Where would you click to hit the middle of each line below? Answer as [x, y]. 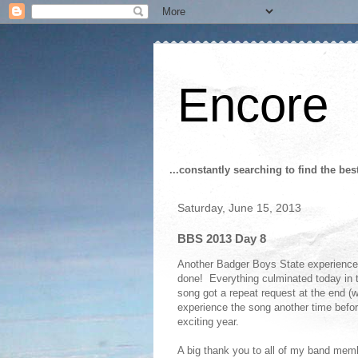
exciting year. [210, 322]
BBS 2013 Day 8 [222, 239]
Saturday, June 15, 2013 [239, 208]
